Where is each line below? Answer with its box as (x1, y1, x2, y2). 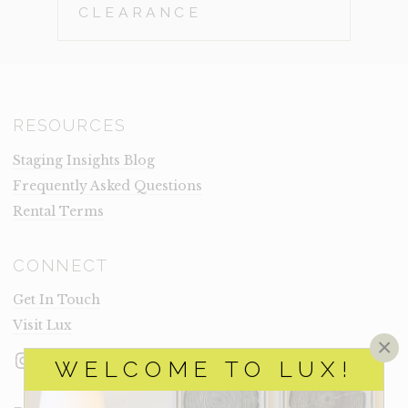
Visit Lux (13, 317, 72, 334)
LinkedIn (56, 345, 160, 372)
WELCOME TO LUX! (54, 356, 354, 382)
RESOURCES (13, 116, 127, 136)
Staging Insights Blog (13, 151, 155, 168)
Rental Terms (13, 202, 104, 219)
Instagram (12, 345, 129, 372)
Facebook (34, 345, 141, 372)
